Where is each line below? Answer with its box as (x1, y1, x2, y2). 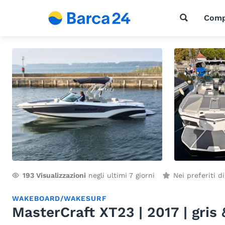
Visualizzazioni (34, 171, 86, 179)
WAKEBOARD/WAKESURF (12, 194, 107, 202)
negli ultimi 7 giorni (86, 171, 155, 179)
